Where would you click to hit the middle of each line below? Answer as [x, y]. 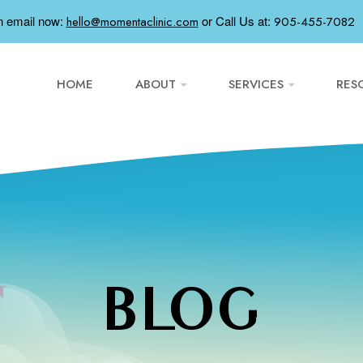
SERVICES [256, 84]
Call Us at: [244, 21]
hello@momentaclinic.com [132, 22]
